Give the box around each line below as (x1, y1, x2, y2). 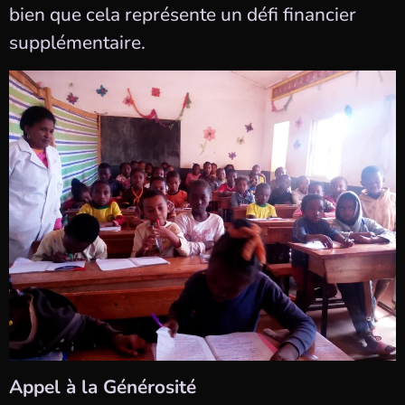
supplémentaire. (9, 30, 146, 56)
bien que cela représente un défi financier (9, 2, 356, 28)
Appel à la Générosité (9, 373, 196, 400)
